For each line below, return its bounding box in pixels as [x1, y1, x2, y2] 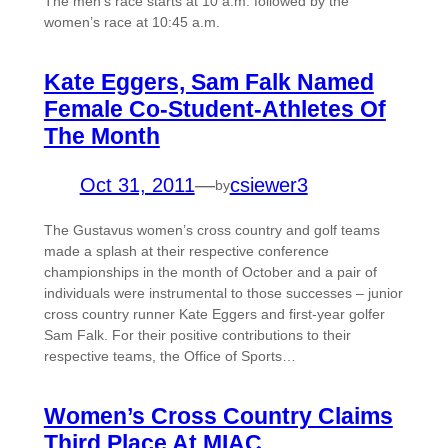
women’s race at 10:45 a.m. [43, 14, 220, 31]
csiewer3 [229, 174, 308, 197]
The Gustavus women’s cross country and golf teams [43, 222, 380, 239]
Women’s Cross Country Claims [43, 402, 393, 429]
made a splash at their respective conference [43, 243, 329, 260]
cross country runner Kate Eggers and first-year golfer [43, 306, 385, 323]
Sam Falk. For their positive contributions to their [43, 327, 351, 344]
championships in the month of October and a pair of [43, 264, 377, 281]
